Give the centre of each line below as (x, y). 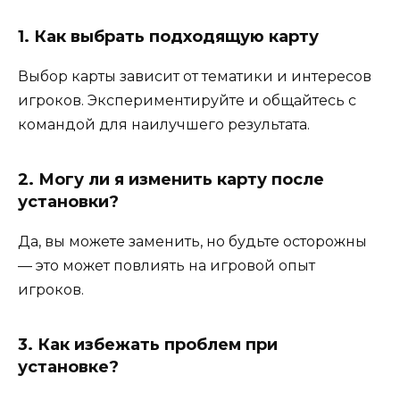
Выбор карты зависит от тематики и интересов (195, 76)
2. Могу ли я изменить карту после (171, 179)
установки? (68, 201)
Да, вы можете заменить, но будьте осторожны (192, 241)
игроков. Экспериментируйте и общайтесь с (187, 100)
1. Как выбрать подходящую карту (168, 36)
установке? (68, 367)
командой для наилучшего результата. (164, 124)
